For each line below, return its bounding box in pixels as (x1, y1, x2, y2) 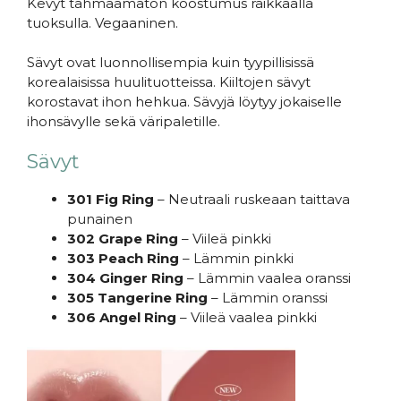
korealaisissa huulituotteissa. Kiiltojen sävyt (27, 73, 311, 91)
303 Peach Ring (67, 249, 179, 267)
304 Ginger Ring (67, 269, 187, 286)
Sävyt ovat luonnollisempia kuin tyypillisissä (27, 54, 314, 72)
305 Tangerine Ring (67, 288, 208, 306)
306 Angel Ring (67, 308, 180, 326)
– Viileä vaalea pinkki (180, 308, 317, 326)
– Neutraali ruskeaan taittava (154, 190, 350, 208)
